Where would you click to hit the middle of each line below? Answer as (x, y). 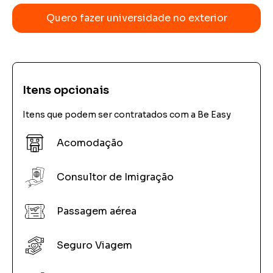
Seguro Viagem (94, 246)
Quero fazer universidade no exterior (136, 18)
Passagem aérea (97, 211)
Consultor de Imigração (115, 177)
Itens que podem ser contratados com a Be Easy (127, 115)
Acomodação (90, 143)
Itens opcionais (66, 90)
